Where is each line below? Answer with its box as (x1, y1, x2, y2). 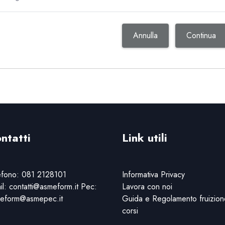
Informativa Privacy (122, 169, 185, 180)
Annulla (133, 30, 158, 41)
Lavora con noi (122, 181, 172, 192)
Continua (186, 30, 216, 41)
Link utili (122, 130, 167, 146)
